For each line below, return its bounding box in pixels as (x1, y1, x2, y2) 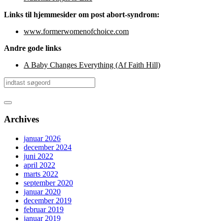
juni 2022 (24, 151, 53, 160)
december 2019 (24, 196, 72, 205)
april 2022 (24, 160, 55, 169)
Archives (4, 114, 39, 125)
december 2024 (24, 143, 72, 151)
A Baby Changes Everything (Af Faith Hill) (24, 61, 160, 70)
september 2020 (24, 178, 73, 187)
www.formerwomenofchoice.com (24, 27, 129, 36)
